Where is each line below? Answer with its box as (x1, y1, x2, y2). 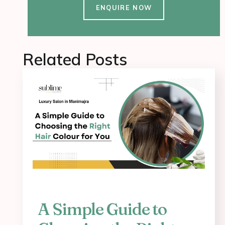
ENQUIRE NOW (95, 4, 152, 12)
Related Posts (23, 49, 127, 70)
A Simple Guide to (38, 198, 167, 219)
